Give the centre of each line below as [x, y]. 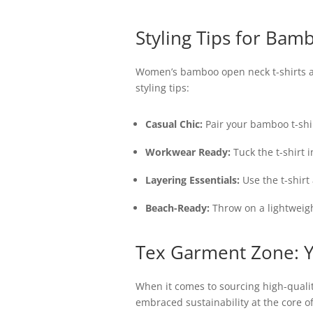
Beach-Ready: [177, 208]
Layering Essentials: [192, 180]
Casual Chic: [174, 124]
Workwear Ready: [188, 152]
